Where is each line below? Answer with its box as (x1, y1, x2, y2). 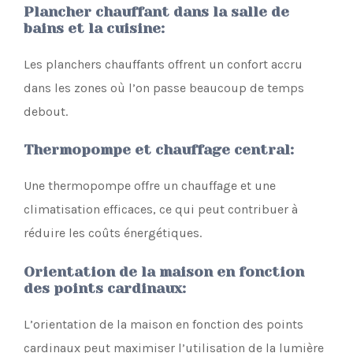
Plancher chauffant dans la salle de (24, 3, 289, 20)
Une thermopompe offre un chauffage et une (24, 178, 276, 194)
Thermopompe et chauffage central (24, 142, 290, 158)
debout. (24, 103, 68, 119)
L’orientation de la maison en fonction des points (24, 317, 303, 333)
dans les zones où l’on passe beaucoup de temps (24, 80, 304, 95)
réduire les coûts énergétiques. (24, 225, 202, 241)
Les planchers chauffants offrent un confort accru (24, 56, 303, 72)
